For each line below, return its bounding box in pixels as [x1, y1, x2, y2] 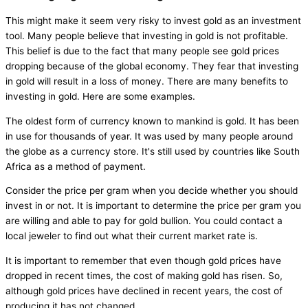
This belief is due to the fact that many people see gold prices [5, 45, 279, 57]
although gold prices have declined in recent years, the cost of [5, 285, 283, 297]
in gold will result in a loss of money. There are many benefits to [5, 76, 288, 87]
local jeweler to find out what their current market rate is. [5, 230, 258, 242]
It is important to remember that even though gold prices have [5, 255, 281, 267]
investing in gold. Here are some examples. [5, 91, 195, 102]
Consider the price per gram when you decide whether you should [5, 185, 298, 197]
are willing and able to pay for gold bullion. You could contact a [5, 215, 283, 227]
